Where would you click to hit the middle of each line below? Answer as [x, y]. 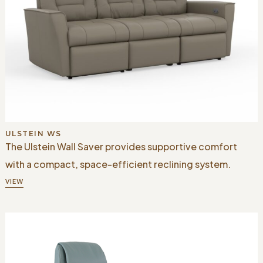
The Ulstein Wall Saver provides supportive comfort [121, 146]
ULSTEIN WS [33, 133]
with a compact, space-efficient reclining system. [118, 164]
